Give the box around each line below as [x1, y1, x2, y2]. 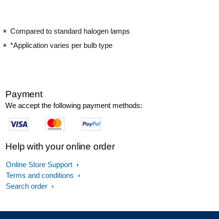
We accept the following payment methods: [5, 101, 143, 109]
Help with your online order [5, 141, 115, 152]
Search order [6, 181, 49, 190]
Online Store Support [6, 160, 74, 169]
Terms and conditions [6, 171, 76, 179]
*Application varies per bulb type [10, 41, 112, 50]
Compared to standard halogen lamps [10, 26, 130, 35]
